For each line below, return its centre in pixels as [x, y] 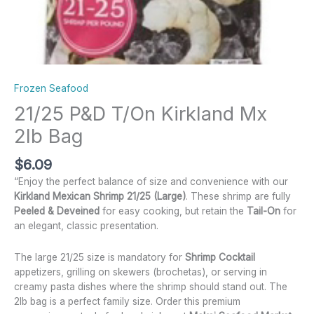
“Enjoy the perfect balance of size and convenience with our [151, 182]
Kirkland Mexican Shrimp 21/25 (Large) [100, 197]
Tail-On [264, 211]
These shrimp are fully [241, 197]
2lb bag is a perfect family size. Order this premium [127, 302]
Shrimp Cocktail [220, 258]
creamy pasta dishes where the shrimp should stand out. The [151, 287]
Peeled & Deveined [57, 211]
